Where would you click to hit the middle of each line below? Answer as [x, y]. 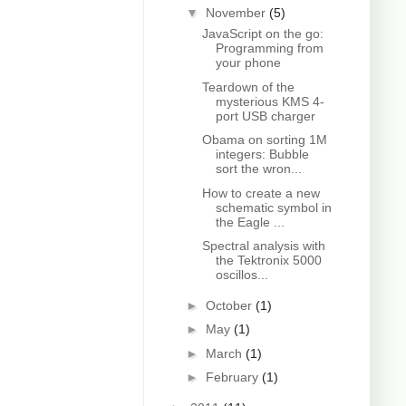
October [230, 305]
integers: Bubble [262, 155]
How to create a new [261, 193]
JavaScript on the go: [262, 34]
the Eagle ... [250, 222]
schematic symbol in [273, 207]
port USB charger [265, 116]
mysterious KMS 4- [270, 101]
